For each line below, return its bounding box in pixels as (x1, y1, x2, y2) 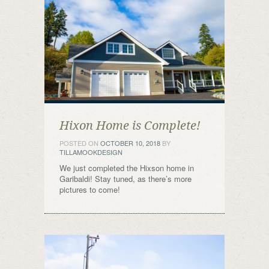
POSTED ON (59, 138, 100, 148)
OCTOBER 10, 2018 (100, 138, 160, 148)
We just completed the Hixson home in (59, 162, 194, 174)
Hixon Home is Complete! (59, 118, 201, 133)
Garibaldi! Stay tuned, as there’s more (59, 173, 192, 184)
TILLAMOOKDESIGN (59, 147, 122, 157)
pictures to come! (59, 184, 120, 195)
